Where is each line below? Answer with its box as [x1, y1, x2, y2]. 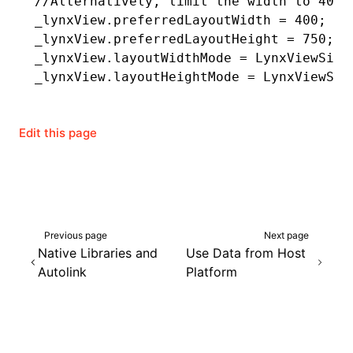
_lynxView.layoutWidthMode [35, 50, 240, 65]
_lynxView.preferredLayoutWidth [35, 13, 279, 28]
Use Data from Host [186, 244, 306, 261]
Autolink [37, 263, 87, 280]
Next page [264, 229, 309, 241]
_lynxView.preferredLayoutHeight [35, 32, 287, 46]
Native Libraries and [37, 244, 158, 261]
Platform [186, 263, 237, 280]
